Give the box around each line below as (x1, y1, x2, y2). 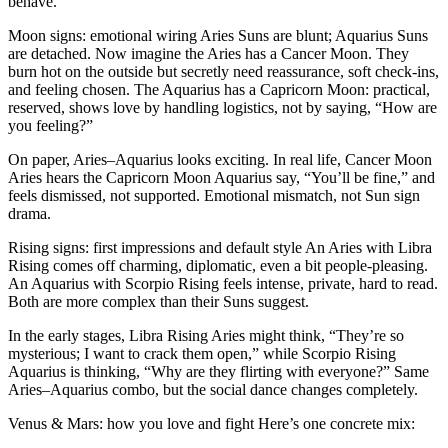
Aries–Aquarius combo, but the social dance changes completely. (8, 380, 418, 398)
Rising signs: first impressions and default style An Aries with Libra (8, 238, 432, 256)
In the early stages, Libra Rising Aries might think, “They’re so (8, 326, 404, 344)
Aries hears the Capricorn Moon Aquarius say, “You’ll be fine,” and (8, 168, 435, 186)
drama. (8, 204, 51, 222)
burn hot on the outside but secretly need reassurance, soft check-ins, (8, 62, 439, 80)
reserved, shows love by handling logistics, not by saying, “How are (8, 98, 437, 116)
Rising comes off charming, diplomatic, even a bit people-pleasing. (8, 256, 428, 274)
